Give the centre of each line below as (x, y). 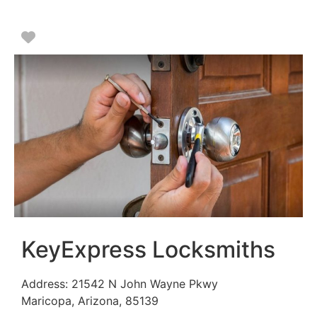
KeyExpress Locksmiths (148, 249)
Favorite (62, 37)
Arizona (98, 300)
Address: (46, 283)
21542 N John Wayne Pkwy (145, 283)
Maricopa (46, 300)
